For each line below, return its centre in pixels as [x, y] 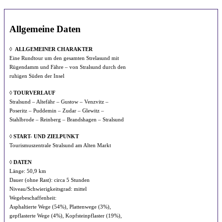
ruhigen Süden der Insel [37, 76]
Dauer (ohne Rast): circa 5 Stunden [50, 180]
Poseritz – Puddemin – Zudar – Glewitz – [57, 111]
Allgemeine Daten [45, 29]
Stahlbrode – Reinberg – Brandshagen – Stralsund [67, 119]
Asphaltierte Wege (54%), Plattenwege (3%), [60, 207]
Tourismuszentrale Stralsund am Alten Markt [60, 145]
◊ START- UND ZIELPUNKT [44, 136]
